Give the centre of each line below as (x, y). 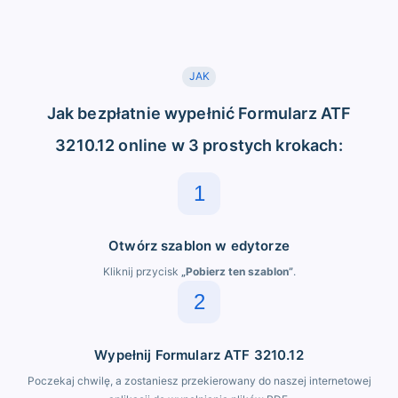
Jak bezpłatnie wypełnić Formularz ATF (199, 113)
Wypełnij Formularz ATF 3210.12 (199, 354)
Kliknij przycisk (142, 272)
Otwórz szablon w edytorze (199, 246)
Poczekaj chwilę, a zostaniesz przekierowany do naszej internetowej (199, 380)
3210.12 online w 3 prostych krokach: (199, 145)
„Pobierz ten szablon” (237, 272)
